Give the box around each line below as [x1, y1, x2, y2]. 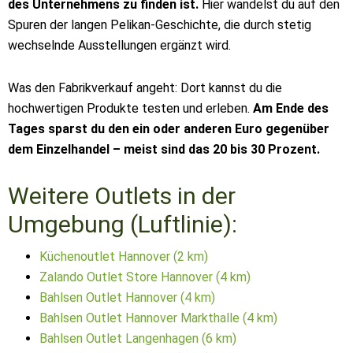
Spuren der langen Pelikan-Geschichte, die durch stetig [8, 17, 311, 32]
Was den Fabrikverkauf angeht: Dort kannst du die [8, 80, 282, 95]
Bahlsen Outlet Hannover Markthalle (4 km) [39, 310, 277, 325]
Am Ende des [250, 101, 329, 116]
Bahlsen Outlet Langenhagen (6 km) [39, 331, 236, 346]
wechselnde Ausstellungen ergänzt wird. [8, 38, 231, 53]
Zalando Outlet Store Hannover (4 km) [39, 269, 251, 284]
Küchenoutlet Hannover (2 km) [39, 249, 208, 264]
